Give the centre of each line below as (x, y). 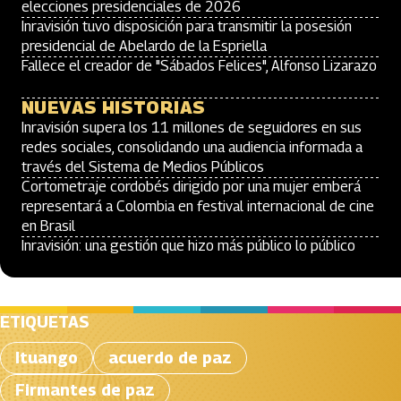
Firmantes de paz (85, 390)
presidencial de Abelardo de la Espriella (144, 46)
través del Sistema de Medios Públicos (143, 167)
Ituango (47, 358)
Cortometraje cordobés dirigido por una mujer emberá (191, 187)
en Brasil (48, 226)
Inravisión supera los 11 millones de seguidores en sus (192, 128)
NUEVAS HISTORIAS (114, 107)
